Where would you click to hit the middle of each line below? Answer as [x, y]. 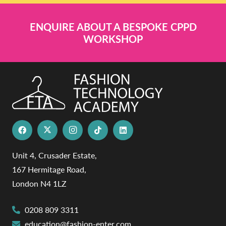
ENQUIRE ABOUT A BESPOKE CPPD [113, 26]
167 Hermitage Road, [49, 169]
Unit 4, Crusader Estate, [54, 155]
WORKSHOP [113, 39]
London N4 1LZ [39, 183]
